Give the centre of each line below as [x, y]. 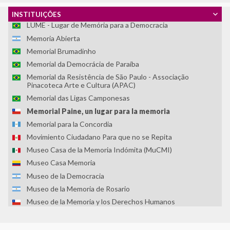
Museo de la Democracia [65, 176]
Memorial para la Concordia [70, 124]
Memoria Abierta [53, 38]
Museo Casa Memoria [61, 163]
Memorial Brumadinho [61, 51]
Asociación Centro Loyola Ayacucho [84, 12]
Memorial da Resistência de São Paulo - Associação [108, 77]
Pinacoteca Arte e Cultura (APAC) [81, 85]
